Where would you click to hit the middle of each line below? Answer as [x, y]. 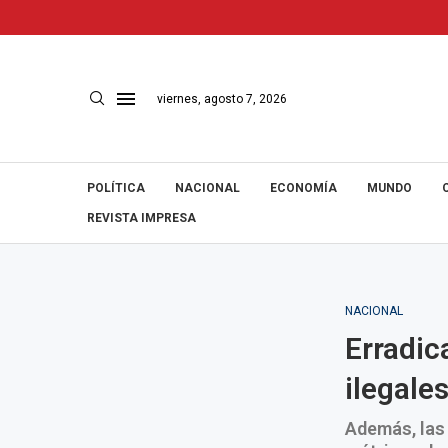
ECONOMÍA [303, 188]
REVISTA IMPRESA [141, 218]
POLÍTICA [116, 188]
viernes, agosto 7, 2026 [222, 98]
